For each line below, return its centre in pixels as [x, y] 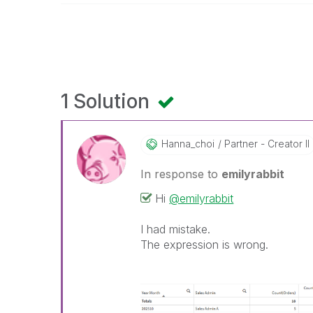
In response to [181, 174]
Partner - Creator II [266, 144]
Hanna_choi [188, 144]
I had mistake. [176, 229]
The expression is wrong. [205, 245]
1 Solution [108, 101]
